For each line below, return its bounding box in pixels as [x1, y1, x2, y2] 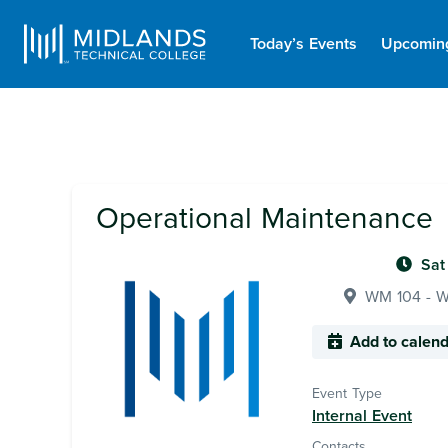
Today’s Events [250, 34, 358, 54]
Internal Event [312, 406, 412, 426]
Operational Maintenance [96, 200, 433, 237]
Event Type [312, 385, 382, 402]
